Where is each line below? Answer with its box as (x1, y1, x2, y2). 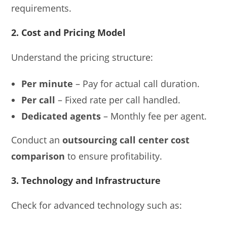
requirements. (11, 2, 72, 14)
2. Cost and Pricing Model (11, 26, 126, 39)
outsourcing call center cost (62, 133, 190, 146)
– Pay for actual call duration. (73, 77, 200, 90)
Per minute (21, 77, 73, 90)
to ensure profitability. (65, 149, 163, 162)
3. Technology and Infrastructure (11, 174, 161, 186)
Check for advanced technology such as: (11, 199, 182, 211)
